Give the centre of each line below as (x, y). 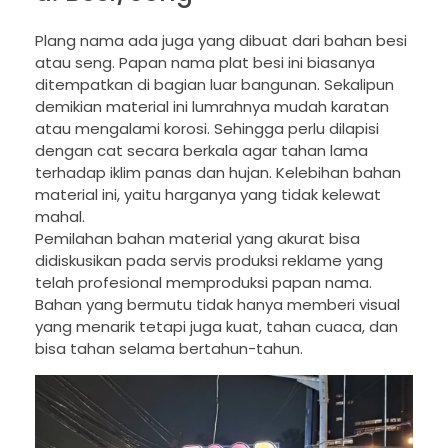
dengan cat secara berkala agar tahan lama (201, 150)
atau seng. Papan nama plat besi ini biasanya (205, 62)
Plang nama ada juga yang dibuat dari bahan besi (221, 40)
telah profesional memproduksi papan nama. (203, 282)
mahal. (60, 216)
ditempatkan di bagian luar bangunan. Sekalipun (214, 84)
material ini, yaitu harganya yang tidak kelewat (208, 194)
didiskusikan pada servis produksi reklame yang (209, 260)
